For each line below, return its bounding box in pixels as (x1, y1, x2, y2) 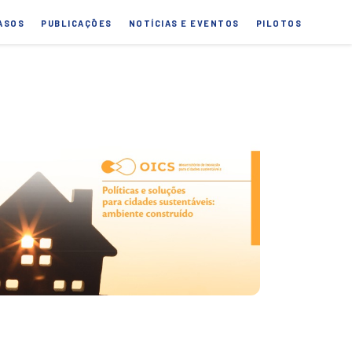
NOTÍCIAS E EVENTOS (128, 18, 240, 28)
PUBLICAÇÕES (41, 18, 112, 28)
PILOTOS (255, 18, 302, 28)
